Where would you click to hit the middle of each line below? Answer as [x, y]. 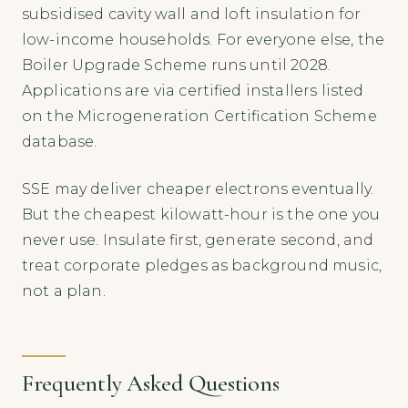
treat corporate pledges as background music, [202, 265]
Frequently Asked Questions [151, 383]
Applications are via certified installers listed [193, 90]
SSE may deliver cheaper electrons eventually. [198, 189]
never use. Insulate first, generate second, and [198, 240]
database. [60, 141]
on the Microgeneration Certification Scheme [199, 116]
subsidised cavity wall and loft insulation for [192, 14]
